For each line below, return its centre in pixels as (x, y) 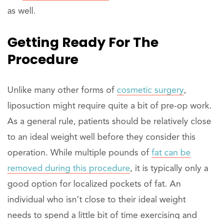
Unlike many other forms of (62, 90)
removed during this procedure (69, 168)
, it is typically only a (169, 168)
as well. (22, 11)
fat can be (171, 153)
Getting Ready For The (83, 42)
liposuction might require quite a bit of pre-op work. (109, 106)
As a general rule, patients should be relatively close (109, 121)
